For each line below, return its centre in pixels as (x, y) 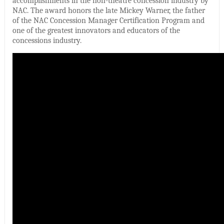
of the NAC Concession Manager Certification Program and (108, 20)
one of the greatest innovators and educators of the (96, 30)
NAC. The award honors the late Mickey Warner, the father (108, 10)
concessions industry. (47, 40)
